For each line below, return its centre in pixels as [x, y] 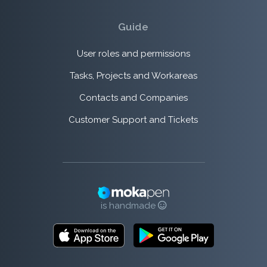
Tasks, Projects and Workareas [133, 76]
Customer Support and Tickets [133, 120]
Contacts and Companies [133, 98]
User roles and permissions [133, 54]
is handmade [129, 206]
